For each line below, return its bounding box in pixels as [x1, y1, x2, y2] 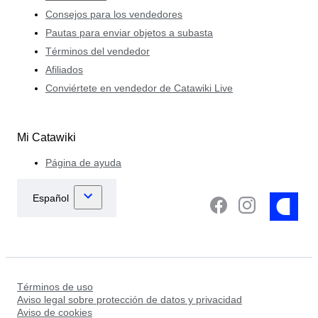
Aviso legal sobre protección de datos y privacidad [17, 293, 242, 305]
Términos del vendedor [45, 45, 150, 57]
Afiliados [45, 63, 83, 75]
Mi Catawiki [17, 131, 76, 143]
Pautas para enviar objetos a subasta [45, 26, 213, 38]
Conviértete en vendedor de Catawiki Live [45, 82, 233, 94]
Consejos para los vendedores [45, 8, 182, 20]
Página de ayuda [45, 156, 121, 168]
